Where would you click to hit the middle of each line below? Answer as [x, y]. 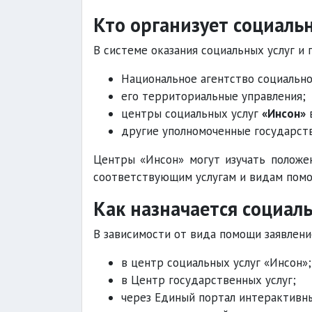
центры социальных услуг [192, 114]
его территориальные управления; [213, 96]
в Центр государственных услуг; [209, 280]
